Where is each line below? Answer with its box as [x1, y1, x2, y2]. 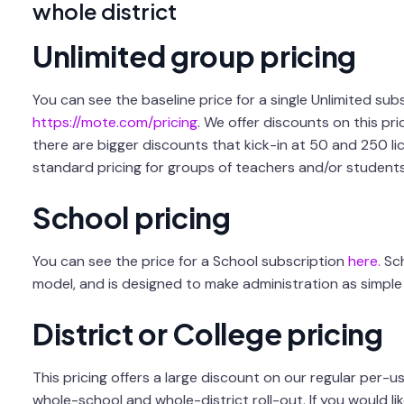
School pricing [32, 198, 231, 235]
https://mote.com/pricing [32, 112, 197, 132]
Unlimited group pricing [32, 38, 357, 75]
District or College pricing [32, 315, 383, 352]
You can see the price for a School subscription [32, 251, 348, 271]
